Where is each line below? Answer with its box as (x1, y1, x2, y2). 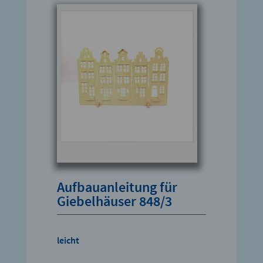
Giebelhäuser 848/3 (57, 192, 173, 211)
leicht (57, 234, 80, 247)
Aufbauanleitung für (57, 178, 178, 197)
